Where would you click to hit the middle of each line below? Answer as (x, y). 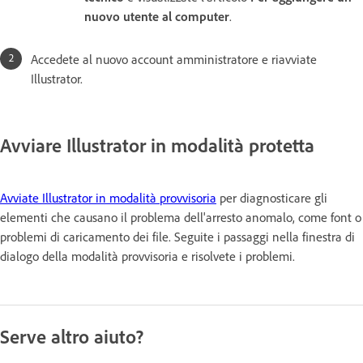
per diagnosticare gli (272, 198)
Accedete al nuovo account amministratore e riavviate (174, 59)
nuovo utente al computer (157, 16)
